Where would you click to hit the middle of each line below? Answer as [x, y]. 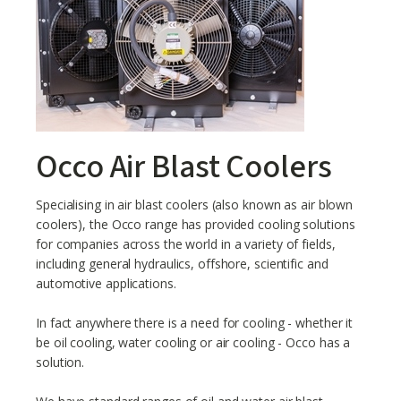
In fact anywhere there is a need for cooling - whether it [195, 323]
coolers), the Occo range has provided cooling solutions [196, 224]
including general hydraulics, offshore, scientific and [182, 264]
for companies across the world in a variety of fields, [186, 244]
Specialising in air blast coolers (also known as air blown [195, 205]
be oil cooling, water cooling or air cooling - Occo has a [193, 342]
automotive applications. [106, 283]
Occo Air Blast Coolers [184, 167]
